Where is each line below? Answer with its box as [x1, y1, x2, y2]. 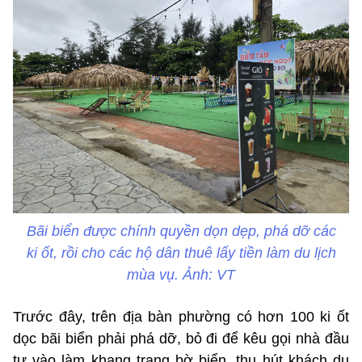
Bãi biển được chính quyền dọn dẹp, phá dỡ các [26, 223, 336, 240]
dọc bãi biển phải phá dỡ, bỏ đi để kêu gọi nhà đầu [13, 330, 349, 347]
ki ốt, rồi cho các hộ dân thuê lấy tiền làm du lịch [26, 245, 336, 262]
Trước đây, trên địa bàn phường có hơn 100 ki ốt [13, 309, 349, 326]
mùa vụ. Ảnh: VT [127, 267, 235, 284]
